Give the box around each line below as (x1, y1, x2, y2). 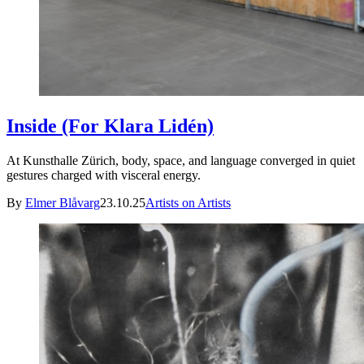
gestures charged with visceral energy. (6, 167, 201, 182)
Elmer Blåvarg (25, 195, 100, 210)
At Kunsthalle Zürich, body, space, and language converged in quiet (6, 153, 355, 167)
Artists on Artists (145, 195, 231, 210)
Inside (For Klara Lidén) (6, 115, 214, 136)
